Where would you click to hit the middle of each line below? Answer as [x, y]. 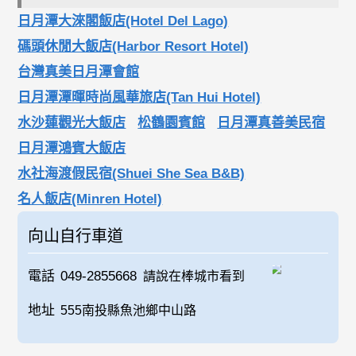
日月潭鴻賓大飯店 [72, 148]
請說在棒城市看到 [193, 277]
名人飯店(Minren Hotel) [90, 199]
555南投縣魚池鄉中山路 [129, 311]
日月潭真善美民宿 [271, 123]
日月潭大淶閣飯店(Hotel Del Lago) [123, 21]
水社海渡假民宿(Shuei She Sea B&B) [132, 174]
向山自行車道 [75, 236]
